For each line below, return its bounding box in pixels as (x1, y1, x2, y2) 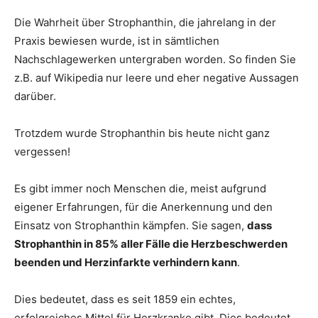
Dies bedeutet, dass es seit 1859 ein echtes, (14, 292, 236, 306)
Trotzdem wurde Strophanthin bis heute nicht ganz (14, 126, 270, 140)
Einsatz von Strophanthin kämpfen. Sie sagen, (14, 219, 247, 232)
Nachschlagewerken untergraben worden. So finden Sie (14, 53, 296, 66)
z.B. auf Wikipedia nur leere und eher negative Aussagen (14, 71, 299, 84)
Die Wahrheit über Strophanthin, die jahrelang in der (14, 16, 276, 29)
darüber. (14, 89, 56, 103)
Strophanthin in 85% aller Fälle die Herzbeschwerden (14, 237, 287, 251)
